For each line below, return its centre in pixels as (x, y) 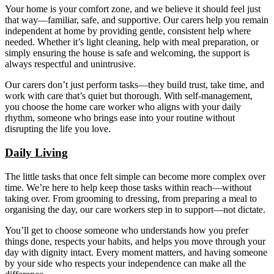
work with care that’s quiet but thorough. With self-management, (129, 96)
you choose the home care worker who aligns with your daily (123, 107)
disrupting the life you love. (58, 129)
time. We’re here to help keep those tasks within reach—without (128, 187)
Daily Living (36, 152)
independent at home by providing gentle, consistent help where (128, 31)
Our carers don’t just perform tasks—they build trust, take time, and (135, 85)
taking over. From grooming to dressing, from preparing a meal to (131, 198)
